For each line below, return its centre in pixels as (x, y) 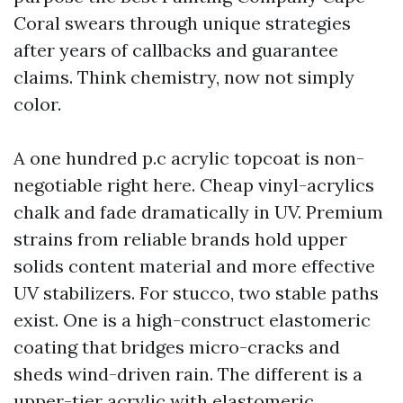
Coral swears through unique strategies (182, 23)
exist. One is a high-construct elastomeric (192, 320)
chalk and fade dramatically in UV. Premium (198, 212)
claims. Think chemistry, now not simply (184, 77)
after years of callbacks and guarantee (176, 50)
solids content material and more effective (194, 266)
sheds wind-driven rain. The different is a (188, 374)
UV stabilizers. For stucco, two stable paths (196, 293)
